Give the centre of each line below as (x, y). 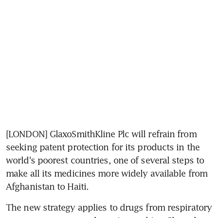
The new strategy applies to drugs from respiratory (109, 207)
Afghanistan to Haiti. (47, 186)
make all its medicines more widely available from (107, 173)
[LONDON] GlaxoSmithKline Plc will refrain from (101, 134)
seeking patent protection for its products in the (103, 147)
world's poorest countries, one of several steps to (105, 160)
